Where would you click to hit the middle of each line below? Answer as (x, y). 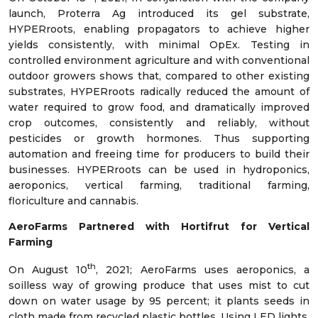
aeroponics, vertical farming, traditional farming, (159, 185)
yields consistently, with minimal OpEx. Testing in (159, 44)
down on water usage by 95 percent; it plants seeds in (159, 301)
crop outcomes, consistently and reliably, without (159, 122)
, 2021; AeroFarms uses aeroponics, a (203, 269)
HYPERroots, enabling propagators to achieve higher (159, 29)
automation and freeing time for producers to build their (159, 154)
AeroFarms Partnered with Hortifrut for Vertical (159, 226)
